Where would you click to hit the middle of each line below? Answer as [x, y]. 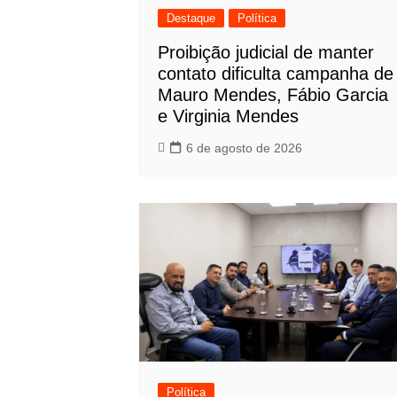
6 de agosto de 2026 [244, 148]
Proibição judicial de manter [266, 53]
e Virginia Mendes [228, 117]
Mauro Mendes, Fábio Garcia [273, 95]
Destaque [191, 19]
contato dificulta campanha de [276, 74]
